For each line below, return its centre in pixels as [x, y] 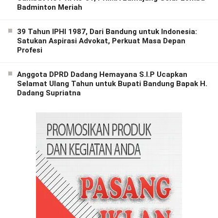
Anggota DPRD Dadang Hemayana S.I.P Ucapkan [102, 74]
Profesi [30, 50]
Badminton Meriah [50, 7]
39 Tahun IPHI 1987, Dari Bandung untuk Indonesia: [107, 31]
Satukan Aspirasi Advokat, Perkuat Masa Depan [101, 41]
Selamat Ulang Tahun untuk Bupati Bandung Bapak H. [112, 83]
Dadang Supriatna [49, 93]
